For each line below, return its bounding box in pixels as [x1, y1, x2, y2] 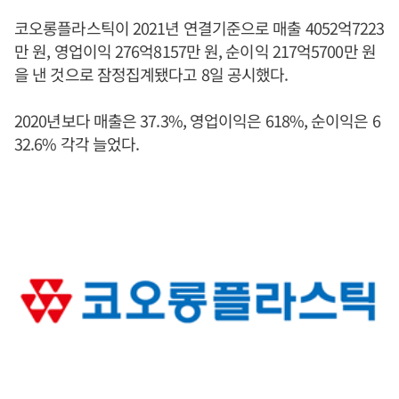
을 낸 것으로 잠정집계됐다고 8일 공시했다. [14, 62, 289, 85]
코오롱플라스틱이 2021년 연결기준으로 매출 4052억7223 [14, 16, 385, 39]
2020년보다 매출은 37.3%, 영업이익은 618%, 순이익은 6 [14, 109, 380, 132]
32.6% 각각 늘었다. [14, 132, 143, 155]
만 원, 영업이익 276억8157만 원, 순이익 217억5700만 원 [14, 39, 376, 62]
